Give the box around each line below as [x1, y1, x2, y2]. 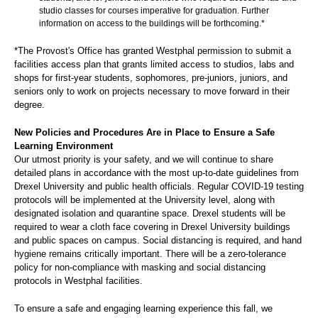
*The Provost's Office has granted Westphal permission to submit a [14, 45, 291, 56]
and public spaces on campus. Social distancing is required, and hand [14, 235, 302, 246]
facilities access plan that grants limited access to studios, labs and [14, 59, 294, 70]
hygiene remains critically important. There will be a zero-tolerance [14, 248, 286, 259]
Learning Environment [14, 141, 113, 151]
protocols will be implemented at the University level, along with [14, 194, 275, 205]
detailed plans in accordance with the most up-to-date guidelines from [14, 168, 299, 178]
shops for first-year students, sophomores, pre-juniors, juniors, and [14, 72, 287, 83]
